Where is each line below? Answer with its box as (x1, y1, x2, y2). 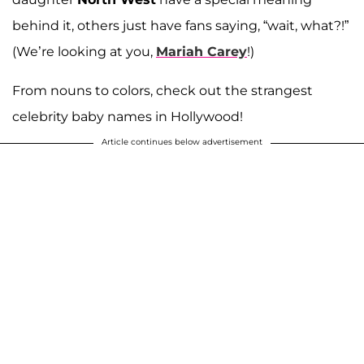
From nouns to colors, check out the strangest (12, 83, 313, 99)
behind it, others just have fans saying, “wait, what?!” (12, 18, 349, 34)
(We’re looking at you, (12, 44, 156, 60)
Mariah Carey (156, 44, 247, 60)
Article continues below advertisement (102, 136, 262, 148)
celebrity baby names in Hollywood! (12, 109, 243, 125)
